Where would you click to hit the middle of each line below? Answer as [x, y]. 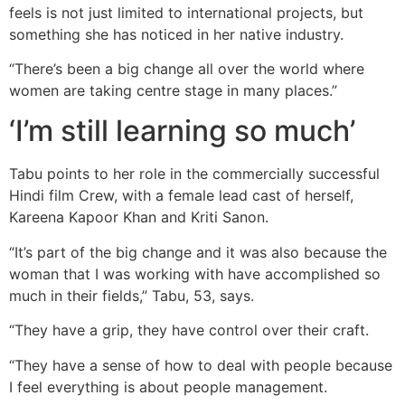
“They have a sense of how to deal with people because [201, 365]
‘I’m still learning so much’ [182, 131]
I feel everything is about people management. [168, 386]
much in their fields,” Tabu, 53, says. [132, 295]
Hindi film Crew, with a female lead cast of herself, [181, 196]
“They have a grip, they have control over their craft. [189, 330]
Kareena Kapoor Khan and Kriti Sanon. [139, 217]
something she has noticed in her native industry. [176, 34]
